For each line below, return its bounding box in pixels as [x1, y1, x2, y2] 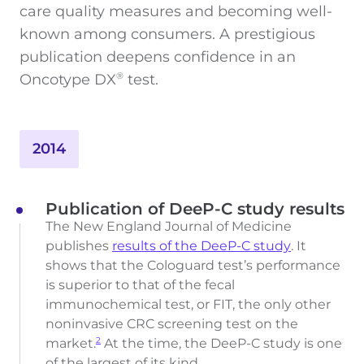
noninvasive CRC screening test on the [45, 315, 298, 331]
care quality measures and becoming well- [19, 2, 332, 20]
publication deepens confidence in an [19, 47, 296, 66]
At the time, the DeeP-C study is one [101, 335, 342, 351]
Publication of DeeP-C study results [45, 198, 344, 219]
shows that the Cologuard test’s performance [45, 257, 340, 273]
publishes [45, 237, 112, 253]
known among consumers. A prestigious [19, 24, 315, 43]
